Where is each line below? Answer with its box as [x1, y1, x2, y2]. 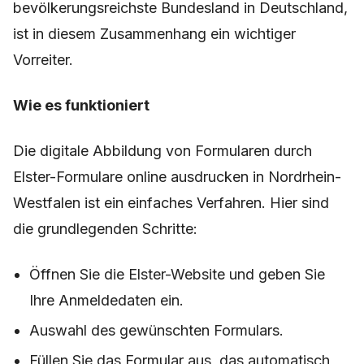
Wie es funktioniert [13, 97, 149, 115]
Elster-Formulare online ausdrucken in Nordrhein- [13, 168, 341, 186]
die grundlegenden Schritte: [13, 220, 197, 238]
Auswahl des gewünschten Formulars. [29, 322, 284, 340]
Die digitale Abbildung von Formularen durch [13, 142, 312, 160]
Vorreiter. [13, 51, 73, 69]
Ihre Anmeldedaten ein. [29, 292, 184, 310]
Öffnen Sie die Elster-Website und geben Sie [29, 266, 325, 284]
